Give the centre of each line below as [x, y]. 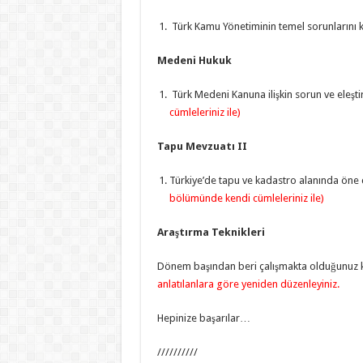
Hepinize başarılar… [203, 318]
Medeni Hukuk [194, 60]
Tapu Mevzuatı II [202, 146]
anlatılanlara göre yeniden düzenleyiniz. [248, 284]
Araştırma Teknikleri [211, 232]
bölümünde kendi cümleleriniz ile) [246, 198]
